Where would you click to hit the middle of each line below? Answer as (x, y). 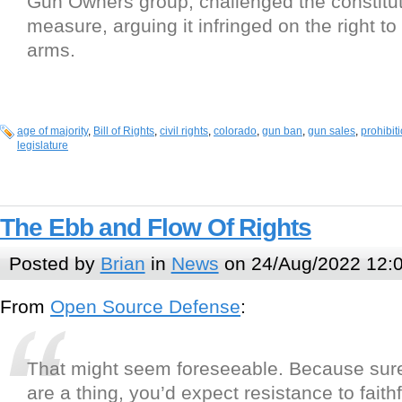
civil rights (184, 131)
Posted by (54, 263)
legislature (43, 146)
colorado (235, 131)
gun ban (282, 131)
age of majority (52, 131)
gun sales (332, 131)
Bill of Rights (124, 131)
